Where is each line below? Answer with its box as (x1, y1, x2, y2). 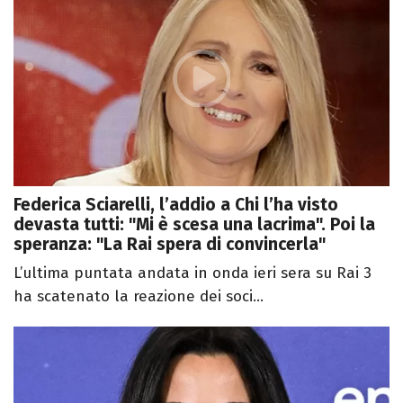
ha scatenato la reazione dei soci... (13, 287, 264, 307)
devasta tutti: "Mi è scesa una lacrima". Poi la (13, 214, 375, 236)
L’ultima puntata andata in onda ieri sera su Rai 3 (13, 264, 372, 283)
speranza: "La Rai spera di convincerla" (13, 234, 326, 255)
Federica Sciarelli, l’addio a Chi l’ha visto (13, 194, 338, 216)
